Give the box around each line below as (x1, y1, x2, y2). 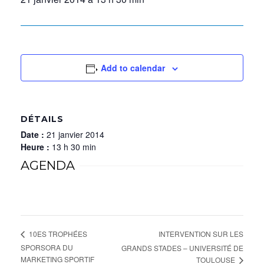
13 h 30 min (52, 141, 96, 153)
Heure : (21, 141, 52, 153)
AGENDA (21, 158, 75, 173)
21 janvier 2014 (47, 128, 104, 140)
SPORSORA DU (21, 242, 73, 253)
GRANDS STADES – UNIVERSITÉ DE (121, 242, 243, 253)
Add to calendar (101, 62, 166, 74)
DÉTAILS (21, 114, 64, 124)
